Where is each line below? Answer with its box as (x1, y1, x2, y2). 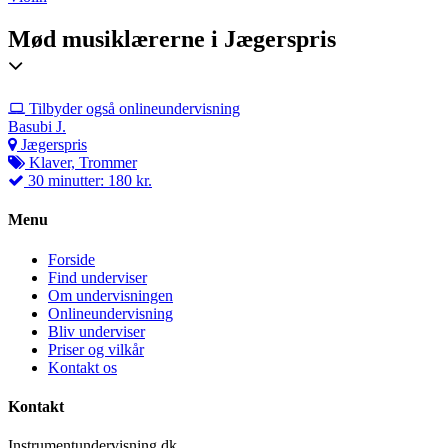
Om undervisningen (48, 286, 173, 304)
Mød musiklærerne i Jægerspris (8, 26, 336, 53)
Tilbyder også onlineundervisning (25, 100, 240, 118)
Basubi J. (8, 118, 66, 136)
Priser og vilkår (48, 340, 144, 358)
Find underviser (48, 268, 147, 286)
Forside (48, 250, 95, 268)
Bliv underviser (48, 322, 145, 340)
